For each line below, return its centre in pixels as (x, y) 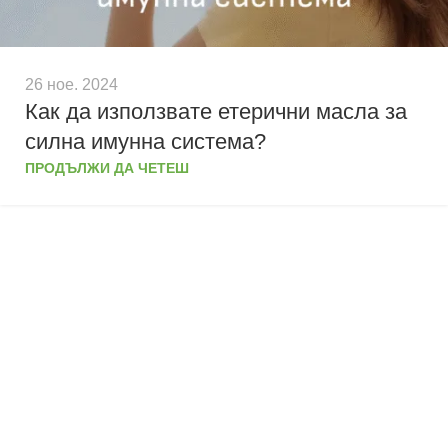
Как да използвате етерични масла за (216, 112)
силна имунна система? (145, 142)
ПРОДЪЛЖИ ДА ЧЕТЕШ (107, 168)
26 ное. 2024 (71, 85)
